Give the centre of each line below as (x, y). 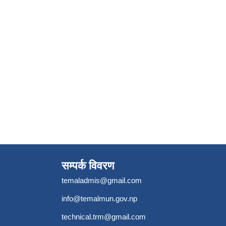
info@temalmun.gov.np (99, 198)
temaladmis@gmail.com (102, 180)
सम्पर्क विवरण (88, 165)
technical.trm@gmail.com (104, 216)
